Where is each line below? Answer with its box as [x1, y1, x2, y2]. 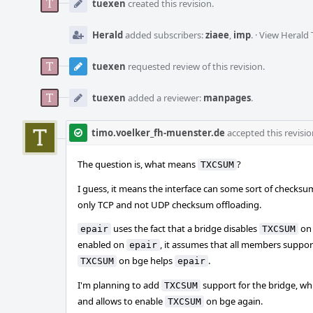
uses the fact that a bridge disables [111, 222, 259, 235]
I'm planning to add [78, 279, 161, 291]
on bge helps [117, 254, 175, 267]
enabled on [78, 238, 126, 251]
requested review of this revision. [126, 60, 265, 73]
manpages [203, 92, 251, 104]
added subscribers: [123, 29, 205, 41]
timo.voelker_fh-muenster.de [92, 126, 225, 139]
